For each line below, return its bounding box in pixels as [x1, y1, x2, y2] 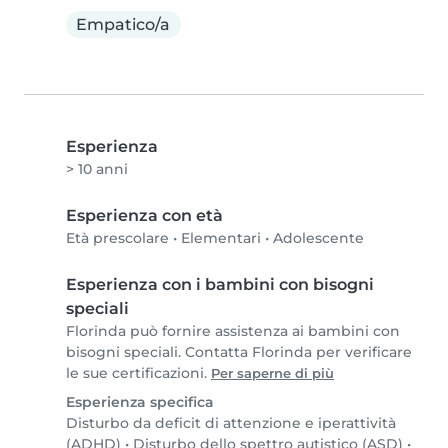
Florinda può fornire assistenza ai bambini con [66, 322, 400, 341]
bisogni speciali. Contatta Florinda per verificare [66, 343, 412, 362]
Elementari [181, 229, 261, 248]
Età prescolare [66, 229, 169, 248]
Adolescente [273, 229, 364, 248]
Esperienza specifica [66, 393, 214, 412]
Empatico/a [76, 14, 171, 34]
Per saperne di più [211, 366, 334, 382]
